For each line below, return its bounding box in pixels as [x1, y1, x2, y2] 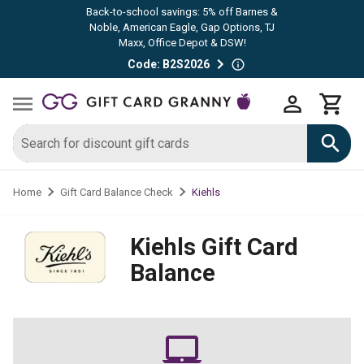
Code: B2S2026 [127, 57, 210, 71]
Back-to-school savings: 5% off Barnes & [86, 6, 278, 18]
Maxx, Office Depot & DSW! [118, 37, 246, 49]
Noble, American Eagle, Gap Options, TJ [89, 21, 275, 33]
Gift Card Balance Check [59, 186, 173, 198]
